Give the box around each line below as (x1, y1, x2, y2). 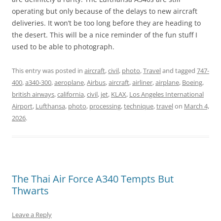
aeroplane (54, 77, 84, 87)
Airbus (87, 77, 106, 87)
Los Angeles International (129, 89, 204, 99)
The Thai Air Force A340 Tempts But (12, 172, 174, 185)
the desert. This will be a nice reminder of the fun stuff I (12, 30, 197, 39)
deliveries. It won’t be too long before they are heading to (12, 18, 201, 28)
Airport (12, 101, 33, 110)
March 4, (184, 101, 209, 110)
